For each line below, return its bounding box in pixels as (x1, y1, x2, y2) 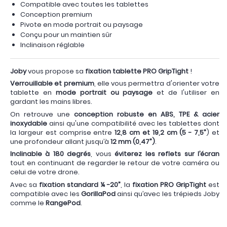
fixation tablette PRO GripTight (84, 66, 188, 76)
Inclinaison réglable (20, 40, 85, 50)
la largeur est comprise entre (10, 127, 115, 137)
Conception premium (20, 9, 92, 19)
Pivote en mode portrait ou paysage (20, 19, 143, 29)
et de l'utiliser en (153, 88, 220, 98)
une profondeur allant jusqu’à (10, 136, 110, 146)
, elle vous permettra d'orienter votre (94, 79, 220, 89)
